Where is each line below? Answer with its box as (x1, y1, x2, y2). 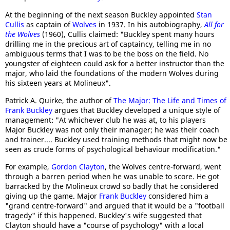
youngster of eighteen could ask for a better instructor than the (5, 59, 224, 69)
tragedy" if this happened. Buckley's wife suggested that (5, 210, 202, 221)
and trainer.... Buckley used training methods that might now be (5, 135, 227, 145)
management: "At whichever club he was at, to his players (5, 115, 206, 125)
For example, (5, 162, 51, 172)
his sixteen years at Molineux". (5, 78, 111, 88)
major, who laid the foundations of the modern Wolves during (5, 68, 219, 79)
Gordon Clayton (51, 162, 105, 172)
